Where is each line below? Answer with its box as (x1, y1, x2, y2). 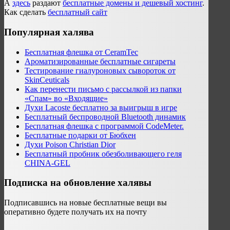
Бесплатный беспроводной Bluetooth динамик (25, 112, 186, 121)
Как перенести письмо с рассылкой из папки (25, 84, 182, 93)
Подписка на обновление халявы (4, 177, 151, 188)
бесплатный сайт (48, 8, 107, 17)
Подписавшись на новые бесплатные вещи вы (4, 198, 167, 207)
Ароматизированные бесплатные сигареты (25, 56, 176, 66)
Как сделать (4, 8, 48, 17)
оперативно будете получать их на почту (4, 207, 147, 216)
